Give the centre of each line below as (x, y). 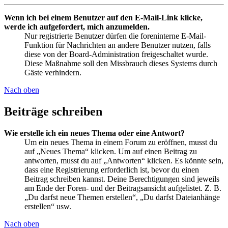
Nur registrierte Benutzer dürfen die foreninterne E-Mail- (115, 36)
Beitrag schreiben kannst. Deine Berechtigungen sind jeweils (122, 179)
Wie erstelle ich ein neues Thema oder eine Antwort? (94, 133)
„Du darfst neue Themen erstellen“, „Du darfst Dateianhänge (122, 197)
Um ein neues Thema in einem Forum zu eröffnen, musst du (121, 142)
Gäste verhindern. (53, 73)
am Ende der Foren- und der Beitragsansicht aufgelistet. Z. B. (123, 188)
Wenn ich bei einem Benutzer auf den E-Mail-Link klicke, (103, 18)
